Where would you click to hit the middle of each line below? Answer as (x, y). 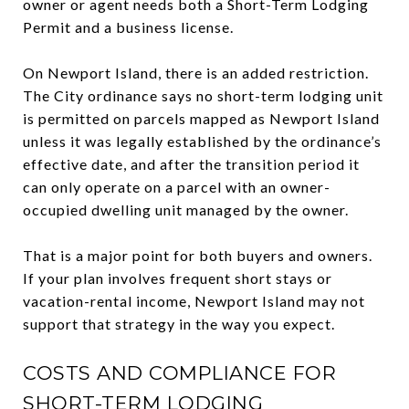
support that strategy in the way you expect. (179, 323)
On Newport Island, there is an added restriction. (196, 72)
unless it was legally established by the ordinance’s (202, 141)
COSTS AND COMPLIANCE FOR (179, 372)
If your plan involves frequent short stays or (178, 278)
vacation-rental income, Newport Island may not (194, 300)
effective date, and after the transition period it (191, 163)
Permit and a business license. (128, 26)
